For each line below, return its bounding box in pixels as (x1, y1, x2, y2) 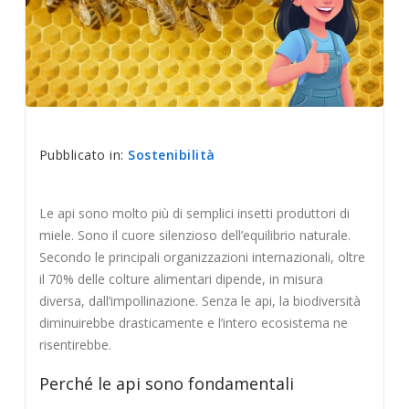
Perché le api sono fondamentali (38, 372, 294, 395)
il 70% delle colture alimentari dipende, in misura (38, 269, 323, 288)
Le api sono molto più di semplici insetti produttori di (38, 204, 350, 222)
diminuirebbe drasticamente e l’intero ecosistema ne (38, 313, 348, 331)
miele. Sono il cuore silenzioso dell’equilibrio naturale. (38, 225, 351, 244)
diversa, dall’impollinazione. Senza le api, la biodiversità (38, 291, 361, 309)
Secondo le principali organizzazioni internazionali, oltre (38, 247, 365, 266)
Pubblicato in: (38, 145, 129, 163)
